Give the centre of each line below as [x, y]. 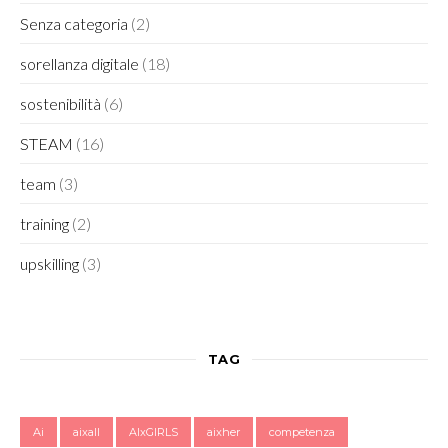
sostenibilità [60, 104]
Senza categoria [74, 24]
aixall [86, 432]
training [44, 224]
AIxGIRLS [153, 432]
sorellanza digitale [79, 64]
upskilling [49, 264]
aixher [223, 432]
